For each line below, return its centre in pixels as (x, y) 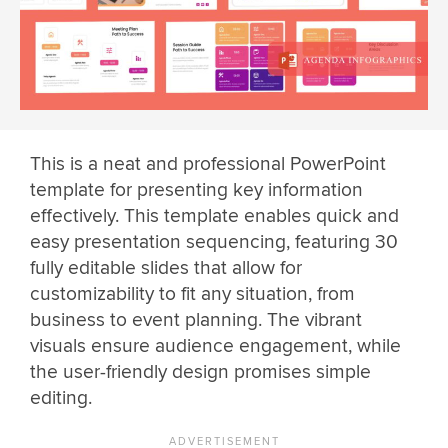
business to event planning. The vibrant (196, 319)
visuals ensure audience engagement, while (215, 345)
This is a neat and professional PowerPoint (208, 163)
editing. (61, 397)
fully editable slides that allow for (166, 267)
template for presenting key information (196, 189)
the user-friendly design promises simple (200, 371)
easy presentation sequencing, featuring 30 (214, 241)
